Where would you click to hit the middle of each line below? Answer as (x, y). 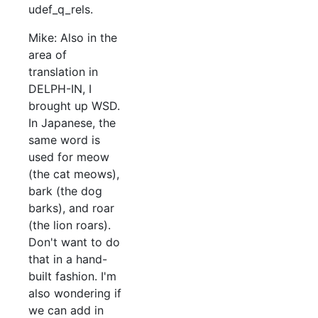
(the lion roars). (70, 225)
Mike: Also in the (73, 38)
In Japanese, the (72, 123)
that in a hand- (68, 259)
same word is (64, 140)
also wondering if (75, 294)
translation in (63, 72)
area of (48, 55)
